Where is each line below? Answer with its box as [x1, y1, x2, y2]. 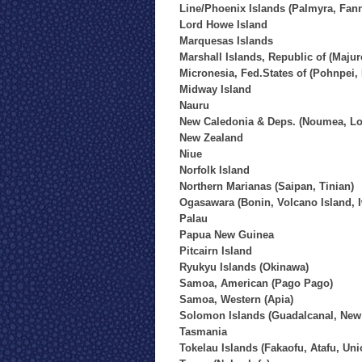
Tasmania [179, 326, 227, 338]
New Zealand [179, 132, 243, 144]
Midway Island [179, 83, 251, 95]
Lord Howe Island [179, 19, 267, 31]
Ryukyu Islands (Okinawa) [179, 261, 309, 273]
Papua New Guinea [179, 229, 274, 241]
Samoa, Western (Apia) [179, 293, 293, 305]
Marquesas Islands [179, 35, 273, 47]
